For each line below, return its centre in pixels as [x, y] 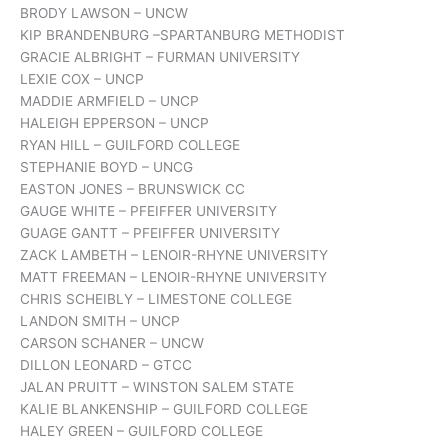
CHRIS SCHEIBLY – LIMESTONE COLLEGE [156, 299]
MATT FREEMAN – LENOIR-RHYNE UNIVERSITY [173, 277]
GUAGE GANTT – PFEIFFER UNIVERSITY [150, 233]
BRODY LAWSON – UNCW [104, 13]
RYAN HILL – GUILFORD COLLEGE [130, 145]
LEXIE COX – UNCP [82, 79]
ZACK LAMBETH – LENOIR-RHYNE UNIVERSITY [174, 255]
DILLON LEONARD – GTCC [106, 365]
